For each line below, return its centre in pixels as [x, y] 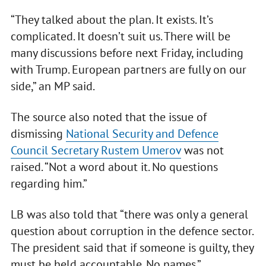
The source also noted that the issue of [108, 117]
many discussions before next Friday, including [127, 53]
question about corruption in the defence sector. [132, 231]
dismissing [38, 134]
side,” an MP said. [53, 86]
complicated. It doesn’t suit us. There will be [120, 37]
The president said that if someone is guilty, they [132, 248]
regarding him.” [49, 184]
